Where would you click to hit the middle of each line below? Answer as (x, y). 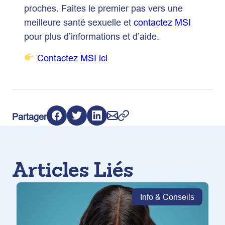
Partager (29, 117)
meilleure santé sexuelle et (79, 22)
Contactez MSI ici (72, 58)
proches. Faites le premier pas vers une (103, 8)
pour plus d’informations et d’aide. (92, 36)
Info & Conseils (167, 197)
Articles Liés (73, 169)
